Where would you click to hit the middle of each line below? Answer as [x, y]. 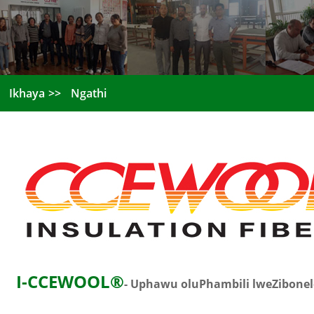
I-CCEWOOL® [70, 281]
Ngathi [89, 93]
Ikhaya [27, 93]
